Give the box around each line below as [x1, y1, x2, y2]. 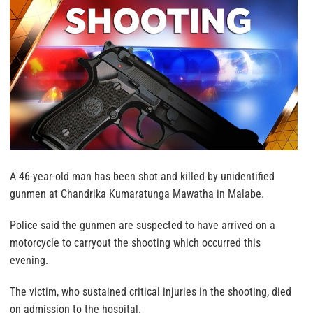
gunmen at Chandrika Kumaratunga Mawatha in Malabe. [10, 187, 264, 201]
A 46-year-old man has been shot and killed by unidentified [10, 170, 275, 183]
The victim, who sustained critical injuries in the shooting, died [10, 285, 291, 298]
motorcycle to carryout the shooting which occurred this [10, 236, 261, 249]
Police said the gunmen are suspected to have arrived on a [10, 219, 275, 232]
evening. [10, 254, 48, 267]
